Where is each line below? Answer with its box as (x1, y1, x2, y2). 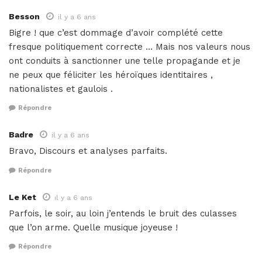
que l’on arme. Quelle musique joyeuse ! (9, 222, 178, 233)
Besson (9, 11, 40, 21)
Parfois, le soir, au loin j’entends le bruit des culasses (9, 208, 237, 219)
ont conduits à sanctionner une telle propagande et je (9, 55, 240, 66)
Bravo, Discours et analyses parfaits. (9, 146, 167, 157)
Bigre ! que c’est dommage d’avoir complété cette (9, 27, 223, 38)
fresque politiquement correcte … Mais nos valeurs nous (9, 41, 250, 52)
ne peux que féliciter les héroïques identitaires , (9, 69, 213, 80)
